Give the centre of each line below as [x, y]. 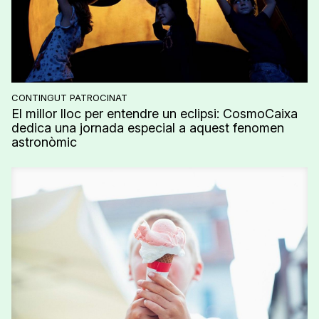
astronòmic [44, 142]
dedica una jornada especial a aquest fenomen [148, 127]
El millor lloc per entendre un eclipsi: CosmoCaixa [155, 113]
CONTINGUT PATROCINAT [69, 97]
